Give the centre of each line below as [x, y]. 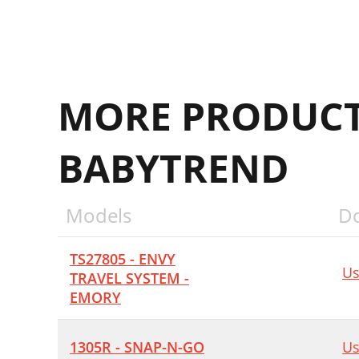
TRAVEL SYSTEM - [129, 278]
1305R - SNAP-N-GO [137, 347]
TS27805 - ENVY [123, 259]
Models [99, 215]
